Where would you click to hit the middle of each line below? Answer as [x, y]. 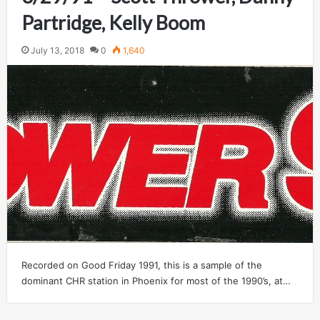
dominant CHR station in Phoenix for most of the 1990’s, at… [156, 280]
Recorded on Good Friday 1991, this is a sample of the [141, 265]
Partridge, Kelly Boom [113, 22]
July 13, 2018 [57, 50]
